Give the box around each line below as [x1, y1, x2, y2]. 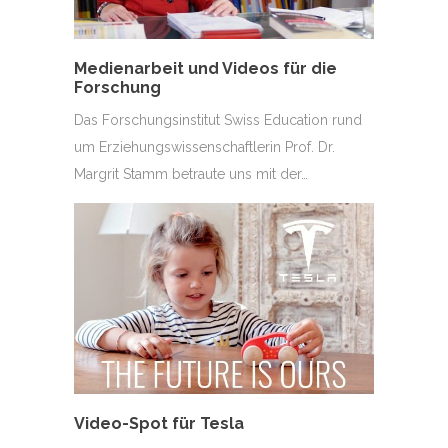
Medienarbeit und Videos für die [74, 58, 337, 78]
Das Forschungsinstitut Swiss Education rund [74, 111, 362, 128]
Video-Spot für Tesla [74, 413, 244, 433]
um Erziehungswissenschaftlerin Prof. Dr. [74, 138, 335, 155]
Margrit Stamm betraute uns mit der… [74, 165, 308, 182]
